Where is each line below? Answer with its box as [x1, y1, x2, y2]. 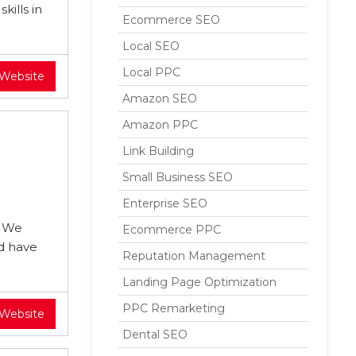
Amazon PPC [122, 118, 198, 132]
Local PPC [122, 65, 180, 79]
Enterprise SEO [122, 196, 207, 211]
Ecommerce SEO [122, 13, 220, 27]
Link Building [122, 144, 194, 158]
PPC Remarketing [122, 301, 225, 315]
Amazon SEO [122, 91, 197, 106]
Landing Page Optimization [122, 275, 277, 289]
